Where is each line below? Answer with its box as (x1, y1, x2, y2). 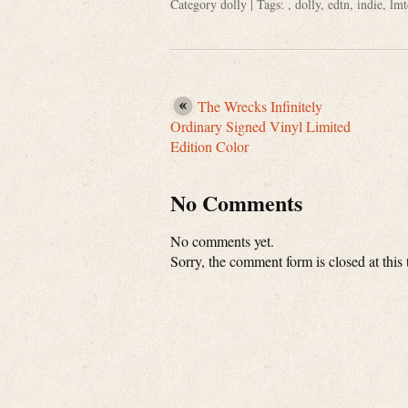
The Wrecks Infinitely (198, 97, 322, 116)
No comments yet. (170, 231, 274, 250)
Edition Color (170, 137, 249, 156)
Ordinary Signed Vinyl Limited (170, 117, 351, 136)
